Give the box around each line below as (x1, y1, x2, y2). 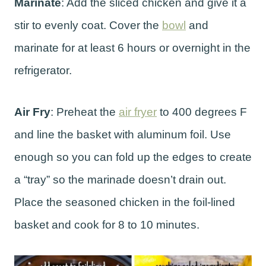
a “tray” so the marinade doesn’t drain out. (14, 173, 226, 186)
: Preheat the (50, 105, 119, 118)
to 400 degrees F (157, 105, 247, 118)
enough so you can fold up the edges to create (14, 150, 252, 163)
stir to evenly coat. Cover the (14, 18, 162, 31)
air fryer (119, 105, 157, 118)
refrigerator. (14, 64, 75, 77)
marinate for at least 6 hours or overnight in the (14, 41, 251, 54)
